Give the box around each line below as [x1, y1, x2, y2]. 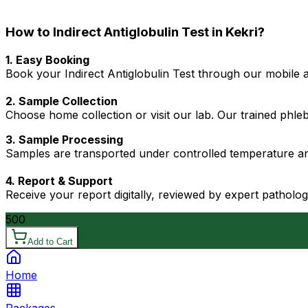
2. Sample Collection [5, 94, 118, 109]
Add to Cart [27, 236, 73, 247]
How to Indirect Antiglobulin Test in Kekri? [5, 24, 265, 41]
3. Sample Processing [5, 133, 123, 147]
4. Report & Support [5, 174, 113, 188]
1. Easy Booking [5, 53, 89, 67]
